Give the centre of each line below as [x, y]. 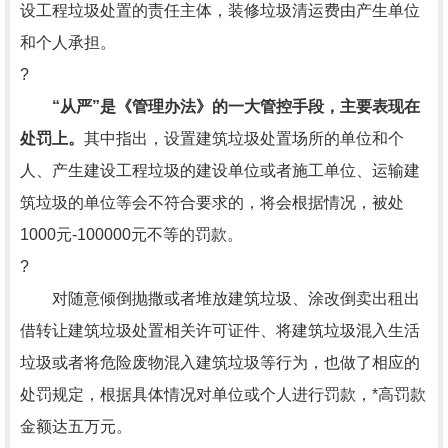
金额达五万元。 [76, 426]
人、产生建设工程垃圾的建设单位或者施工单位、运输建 [220, 170]
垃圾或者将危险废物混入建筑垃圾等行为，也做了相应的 [220, 362]
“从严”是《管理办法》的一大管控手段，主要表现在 [236, 106]
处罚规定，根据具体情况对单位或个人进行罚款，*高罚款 [223, 394]
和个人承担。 [68, 42]
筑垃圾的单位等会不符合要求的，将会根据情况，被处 [212, 202]
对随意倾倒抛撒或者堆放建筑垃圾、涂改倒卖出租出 [220, 298]
